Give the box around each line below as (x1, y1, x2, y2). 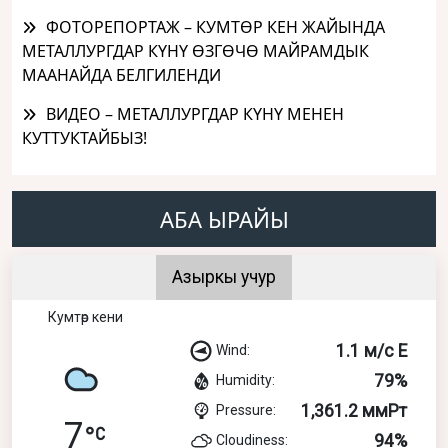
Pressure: (216, 401, 276, 418)
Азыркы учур (172, 266, 276, 287)
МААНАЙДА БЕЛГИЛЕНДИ (22, 63, 221, 86)
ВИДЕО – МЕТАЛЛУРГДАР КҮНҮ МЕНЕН (46, 102, 344, 125)
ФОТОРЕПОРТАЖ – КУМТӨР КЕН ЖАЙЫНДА (46, 15, 385, 38)
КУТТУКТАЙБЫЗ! (22, 126, 147, 149)
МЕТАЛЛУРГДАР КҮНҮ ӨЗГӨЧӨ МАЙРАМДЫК (22, 39, 369, 62)
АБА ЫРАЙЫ (159, 203, 289, 234)
